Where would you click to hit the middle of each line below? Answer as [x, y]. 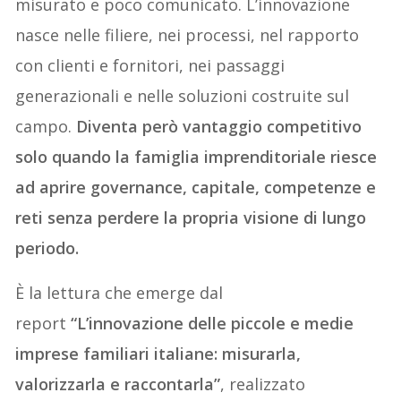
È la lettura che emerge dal [119, 292]
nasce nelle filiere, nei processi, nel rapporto [188, 34]
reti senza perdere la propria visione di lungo [191, 217]
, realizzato [263, 384]
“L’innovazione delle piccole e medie [213, 323]
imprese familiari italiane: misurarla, [158, 353]
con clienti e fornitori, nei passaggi [150, 65]
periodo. [47, 247]
